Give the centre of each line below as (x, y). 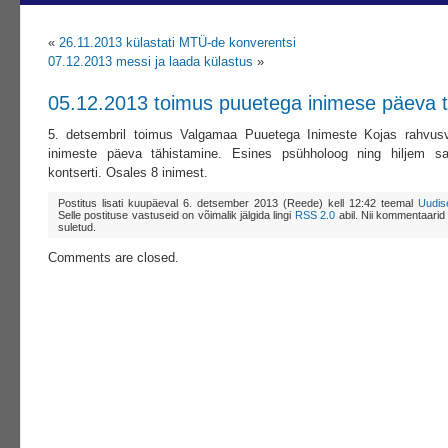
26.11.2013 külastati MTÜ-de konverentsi (177, 42)
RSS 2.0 (315, 215)
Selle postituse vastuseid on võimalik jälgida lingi (176, 215)
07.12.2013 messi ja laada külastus (150, 61)
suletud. (77, 227)
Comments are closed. (113, 257)
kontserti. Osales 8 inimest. (128, 172)
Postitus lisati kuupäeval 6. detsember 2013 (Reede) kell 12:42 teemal (238, 203)
